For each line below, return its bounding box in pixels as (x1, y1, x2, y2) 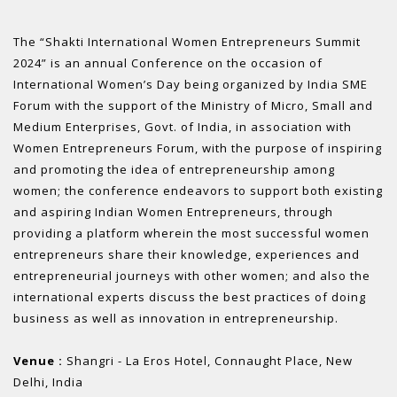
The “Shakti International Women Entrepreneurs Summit (13, 34, 361, 51)
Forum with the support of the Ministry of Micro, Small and (13, 97, 373, 114)
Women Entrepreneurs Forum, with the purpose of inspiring (13, 140, 382, 157)
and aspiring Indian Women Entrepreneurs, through (13, 204, 333, 221)
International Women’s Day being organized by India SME (13, 76, 368, 93)
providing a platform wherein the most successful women (13, 225, 370, 242)
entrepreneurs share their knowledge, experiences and (13, 246, 360, 263)
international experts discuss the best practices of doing (13, 289, 366, 306)
